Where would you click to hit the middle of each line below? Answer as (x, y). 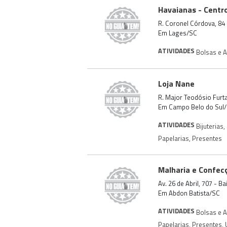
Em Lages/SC (178, 33)
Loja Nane (176, 84)
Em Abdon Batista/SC (189, 193)
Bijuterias (210, 126)
